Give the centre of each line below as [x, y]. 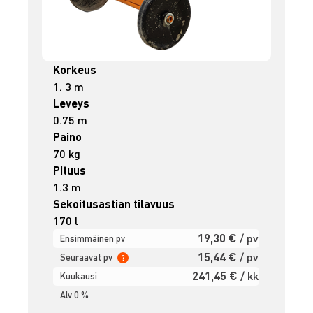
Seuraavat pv [88, 257]
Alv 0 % [75, 294]
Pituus [70, 170]
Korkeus [75, 69]
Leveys [72, 103]
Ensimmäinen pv [93, 238]
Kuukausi [79, 276]
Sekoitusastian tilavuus [114, 203]
